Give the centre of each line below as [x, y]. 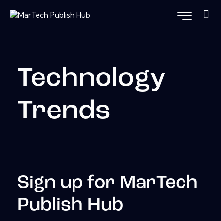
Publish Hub [70, 205]
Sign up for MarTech [108, 183]
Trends [64, 112]
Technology [92, 79]
